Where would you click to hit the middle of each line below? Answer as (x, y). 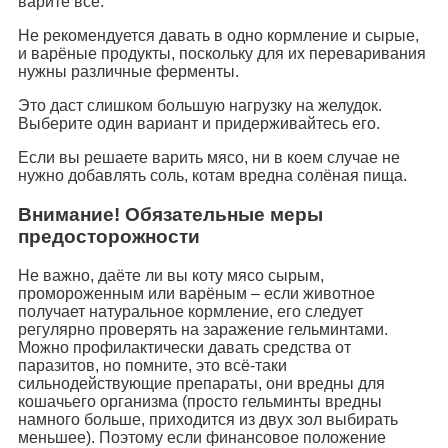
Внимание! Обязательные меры (170, 215)
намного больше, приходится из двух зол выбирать (208, 419)
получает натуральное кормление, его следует (190, 311)
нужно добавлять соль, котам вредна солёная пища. (212, 176)
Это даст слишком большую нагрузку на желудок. (200, 106)
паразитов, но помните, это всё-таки (152, 365)
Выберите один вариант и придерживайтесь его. (199, 124)
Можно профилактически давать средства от (184, 347)
